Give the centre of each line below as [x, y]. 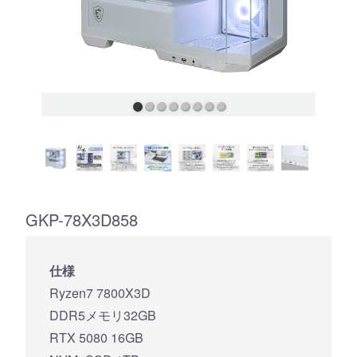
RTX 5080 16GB [96, 338]
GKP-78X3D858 [82, 220]
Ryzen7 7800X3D [100, 293]
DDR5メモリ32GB [103, 316]
